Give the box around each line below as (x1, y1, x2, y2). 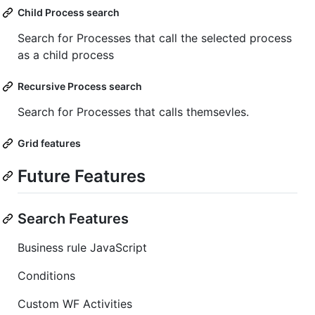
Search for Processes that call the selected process (18, 31, 292, 46)
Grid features (18, 137, 81, 150)
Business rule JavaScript (18, 240, 147, 255)
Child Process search (18, 6, 120, 19)
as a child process (18, 48, 114, 63)
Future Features (18, 166, 146, 187)
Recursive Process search (18, 80, 142, 93)
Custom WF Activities (18, 296, 132, 311)
